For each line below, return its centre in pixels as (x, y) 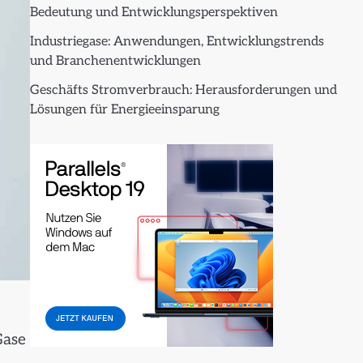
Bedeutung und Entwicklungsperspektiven (154, 13)
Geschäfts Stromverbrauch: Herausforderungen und (183, 90)
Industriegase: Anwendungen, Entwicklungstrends (177, 42)
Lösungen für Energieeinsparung (124, 110)
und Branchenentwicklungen (115, 61)
